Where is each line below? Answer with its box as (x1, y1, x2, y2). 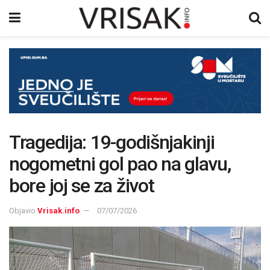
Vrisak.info (37, 206, 80, 215)
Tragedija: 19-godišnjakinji (9, 130, 215, 154)
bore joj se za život (9, 174, 154, 197)
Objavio (9, 206, 36, 215)
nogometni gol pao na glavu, (9, 152, 231, 175)
